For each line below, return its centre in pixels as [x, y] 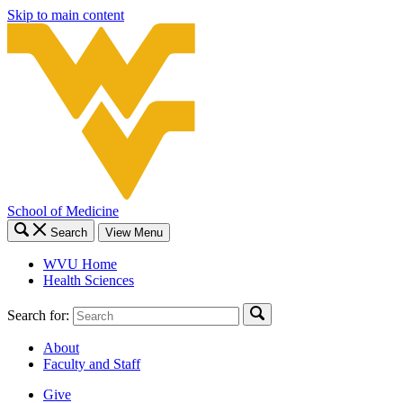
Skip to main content [66, 15]
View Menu [134, 232]
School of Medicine [63, 210]
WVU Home [80, 264]
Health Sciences [89, 280]
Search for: [38, 315]
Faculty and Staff [92, 363]
